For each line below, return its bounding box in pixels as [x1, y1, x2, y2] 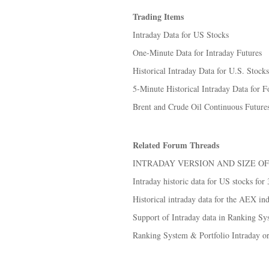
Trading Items [133, 10, 184, 23]
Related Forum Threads [133, 139, 219, 151]
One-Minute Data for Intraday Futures [133, 47, 262, 58]
